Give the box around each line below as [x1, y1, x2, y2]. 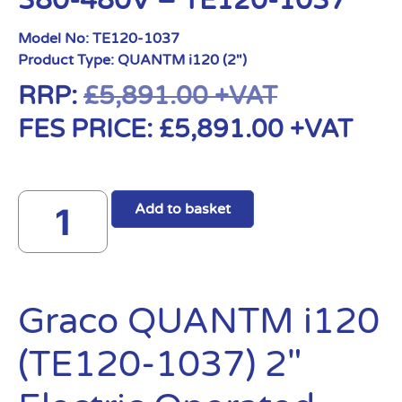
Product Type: [18, 51, 118, 69]
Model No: [18, 30, 92, 48]
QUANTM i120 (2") [118, 51, 247, 69]
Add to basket [135, 200, 231, 218]
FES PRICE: [18, 114, 159, 144]
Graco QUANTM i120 [18, 300, 380, 343]
